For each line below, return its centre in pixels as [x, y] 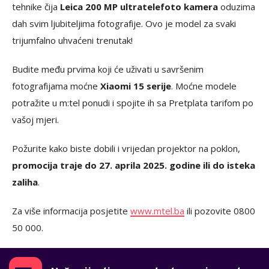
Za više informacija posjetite [71, 211]
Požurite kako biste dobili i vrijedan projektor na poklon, [126, 149]
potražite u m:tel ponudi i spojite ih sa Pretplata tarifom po [133, 103]
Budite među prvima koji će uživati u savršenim [108, 69]
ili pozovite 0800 [220, 211]
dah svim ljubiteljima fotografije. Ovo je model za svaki [124, 24]
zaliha [25, 182]
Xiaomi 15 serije [136, 86]
